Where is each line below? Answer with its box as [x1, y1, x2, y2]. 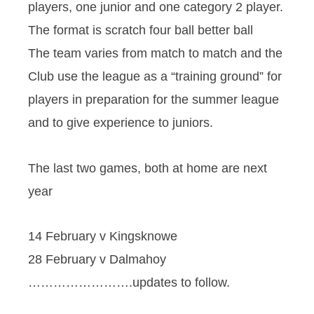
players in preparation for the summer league [28, 93, 279, 107]
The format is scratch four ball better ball [28, 23, 253, 37]
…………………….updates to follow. [28, 275, 230, 289]
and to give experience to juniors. [28, 116, 213, 130]
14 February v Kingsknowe [28, 229, 177, 243]
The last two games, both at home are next [28, 161, 267, 175]
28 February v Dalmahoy [28, 252, 166, 266]
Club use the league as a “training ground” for [28, 69, 282, 83]
